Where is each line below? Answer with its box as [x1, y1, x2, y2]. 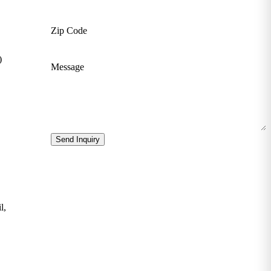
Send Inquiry [56, 134, 100, 144]
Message [51, 61, 84, 72]
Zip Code [51, 25, 87, 36]
